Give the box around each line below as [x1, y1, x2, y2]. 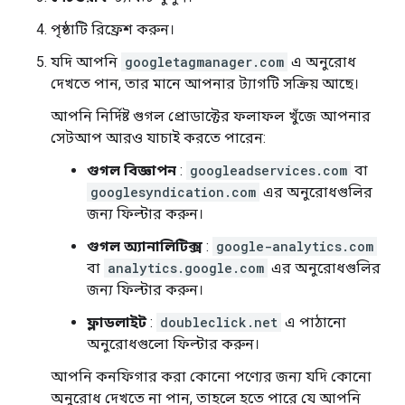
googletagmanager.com [125, 53, 284, 71]
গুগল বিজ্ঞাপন [87, 162, 176, 179]
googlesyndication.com [90, 184, 256, 201]
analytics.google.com [108, 259, 264, 277]
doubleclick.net [160, 314, 278, 331]
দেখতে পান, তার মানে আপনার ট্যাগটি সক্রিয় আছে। [51, 75, 359, 92]
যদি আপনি [51, 53, 121, 71]
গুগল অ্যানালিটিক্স [87, 238, 202, 255]
